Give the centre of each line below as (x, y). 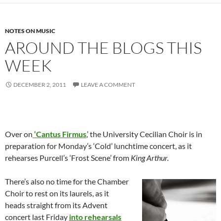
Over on (19, 134)
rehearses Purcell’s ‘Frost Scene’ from (68, 157)
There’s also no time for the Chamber (67, 181)
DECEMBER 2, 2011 (40, 84)
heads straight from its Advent (56, 205)
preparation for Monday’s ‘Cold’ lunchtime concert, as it (98, 146)
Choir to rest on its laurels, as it (57, 193)
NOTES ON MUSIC (30, 31)
